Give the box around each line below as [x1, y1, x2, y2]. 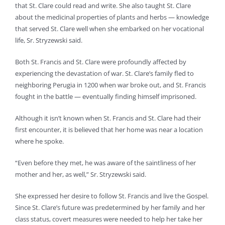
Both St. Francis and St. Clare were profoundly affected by [15, 57, 186, 66]
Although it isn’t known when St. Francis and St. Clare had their [15, 113, 201, 123]
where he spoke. [15, 136, 64, 146]
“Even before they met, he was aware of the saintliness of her [15, 158, 196, 167]
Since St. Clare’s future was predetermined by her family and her [15, 202, 205, 212]
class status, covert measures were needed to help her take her [15, 214, 202, 223]
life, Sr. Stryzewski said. [15, 35, 82, 45]
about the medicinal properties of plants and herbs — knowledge [15, 12, 209, 22]
